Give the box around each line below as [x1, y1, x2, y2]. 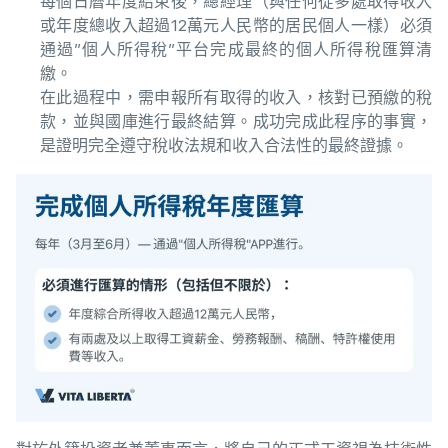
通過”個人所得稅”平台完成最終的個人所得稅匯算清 [40, 40, 432, 60]
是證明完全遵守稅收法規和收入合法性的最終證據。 [40, 136, 408, 156]
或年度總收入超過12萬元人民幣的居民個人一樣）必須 [40, 16, 432, 36]
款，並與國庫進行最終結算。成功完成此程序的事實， [40, 112, 432, 132]
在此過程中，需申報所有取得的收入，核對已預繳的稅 [40, 88, 432, 108]
